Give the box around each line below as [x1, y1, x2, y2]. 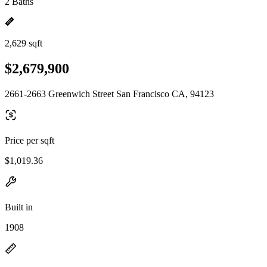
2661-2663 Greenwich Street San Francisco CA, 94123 [5, 88, 214, 99]
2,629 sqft [5, 38, 42, 48]
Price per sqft [5, 135, 54, 145]
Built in [5, 201, 33, 212]
